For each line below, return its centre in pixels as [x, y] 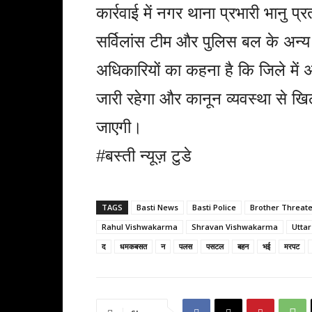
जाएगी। [119, 127]
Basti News [157, 208]
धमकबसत [133, 247]
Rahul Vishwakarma [140, 227]
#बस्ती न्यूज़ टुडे [144, 156]
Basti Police [214, 208]
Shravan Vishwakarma [235, 227]
